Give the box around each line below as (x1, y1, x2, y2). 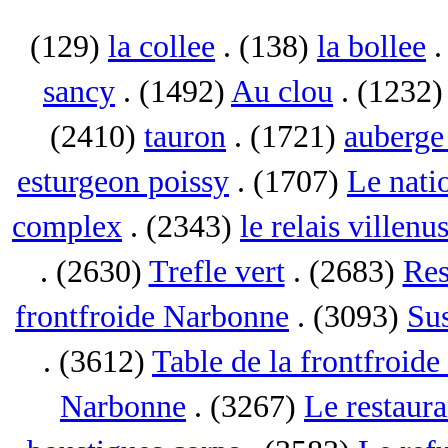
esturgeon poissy (17, 164, 229, 199)
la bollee (317, 29, 426, 64)
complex (12, 209, 122, 244)
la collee (108, 29, 215, 64)
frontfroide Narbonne (15, 299, 289, 334)
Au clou (231, 74, 333, 109)
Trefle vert (148, 254, 285, 289)
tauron (144, 119, 226, 154)
